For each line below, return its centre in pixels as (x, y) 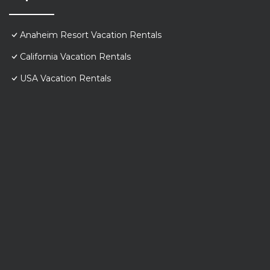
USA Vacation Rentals (65, 79)
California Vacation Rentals (75, 57)
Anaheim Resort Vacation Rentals (91, 35)
